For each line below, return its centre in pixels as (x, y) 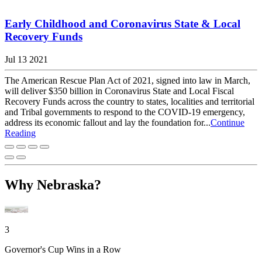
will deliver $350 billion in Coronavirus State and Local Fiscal (119, 91)
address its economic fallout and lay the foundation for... (108, 123)
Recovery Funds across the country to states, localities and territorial (130, 101)
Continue (227, 123)
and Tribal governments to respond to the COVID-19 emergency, (125, 112)
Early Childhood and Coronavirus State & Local (123, 24)
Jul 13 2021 (26, 59)
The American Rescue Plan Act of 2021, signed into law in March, (127, 80)
